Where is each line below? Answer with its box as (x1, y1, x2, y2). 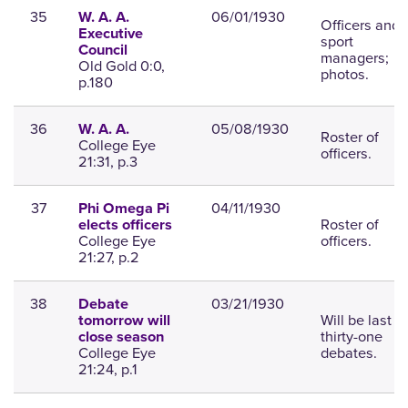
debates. (320, 342, 377, 365)
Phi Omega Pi (77, 199, 169, 219)
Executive (77, 25, 143, 44)
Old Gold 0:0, (77, 55, 165, 78)
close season (77, 328, 164, 347)
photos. (320, 63, 369, 87)
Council (77, 41, 127, 60)
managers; (320, 46, 389, 70)
